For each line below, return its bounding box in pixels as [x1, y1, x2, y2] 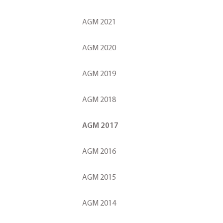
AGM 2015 [82, 172, 116, 182]
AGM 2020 [82, 43, 116, 52]
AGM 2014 [82, 198, 116, 208]
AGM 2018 [82, 95, 116, 104]
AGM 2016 [82, 146, 116, 156]
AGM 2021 [82, 17, 116, 26]
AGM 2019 [82, 69, 116, 78]
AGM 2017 [82, 120, 118, 130]
